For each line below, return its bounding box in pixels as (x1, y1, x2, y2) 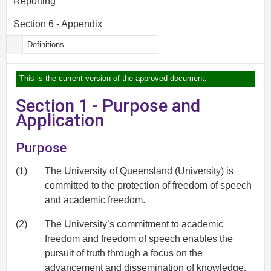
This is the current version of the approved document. (19, 74, 207, 83)
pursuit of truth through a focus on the (45, 248, 203, 259)
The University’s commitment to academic (45, 219, 223, 230)
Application (16, 110, 104, 131)
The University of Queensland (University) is (45, 166, 233, 177)
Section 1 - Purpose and (16, 96, 200, 117)
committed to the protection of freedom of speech (45, 180, 252, 191)
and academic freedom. (45, 195, 145, 206)
